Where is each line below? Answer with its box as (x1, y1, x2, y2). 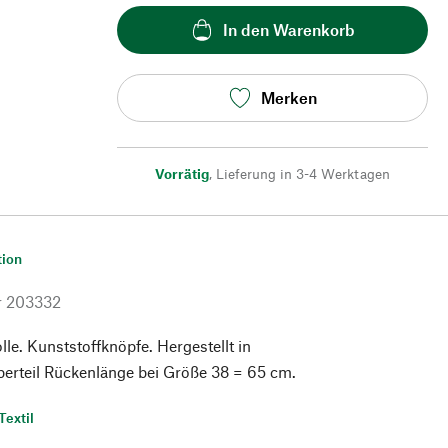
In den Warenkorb (222, 20, 355, 40)
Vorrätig (155, 164, 209, 182)
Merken (260, 88, 317, 108)
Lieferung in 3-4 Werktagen (216, 164, 390, 182)
